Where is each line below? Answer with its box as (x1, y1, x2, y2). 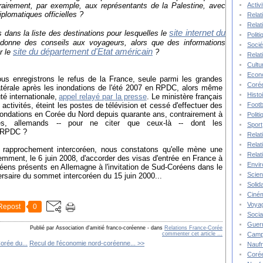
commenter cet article (162, 231, 217, 237)
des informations (167, 38, 225, 48)
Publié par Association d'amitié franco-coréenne (30, 225, 146, 231)
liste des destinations (32, 29, 105, 38)
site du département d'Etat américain (13, 47, 153, 57)
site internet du (169, 28, 226, 38)
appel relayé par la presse (59, 92, 147, 102)
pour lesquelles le (107, 29, 170, 38)
